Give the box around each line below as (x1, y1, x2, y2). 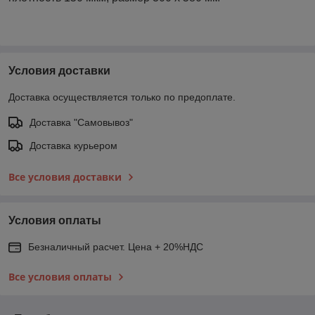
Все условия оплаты (8, 269, 112, 283)
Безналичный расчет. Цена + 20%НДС (28, 240, 203, 252)
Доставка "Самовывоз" (30, 116, 133, 128)
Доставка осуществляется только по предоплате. (8, 91, 236, 103)
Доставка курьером (30, 139, 117, 151)
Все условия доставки (8, 169, 122, 184)
